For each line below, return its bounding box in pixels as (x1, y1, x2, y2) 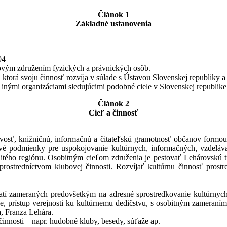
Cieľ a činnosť (89, 108, 138, 117)
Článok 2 (98, 99, 129, 108)
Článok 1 (98, 10, 129, 19)
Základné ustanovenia (75, 19, 152, 28)
